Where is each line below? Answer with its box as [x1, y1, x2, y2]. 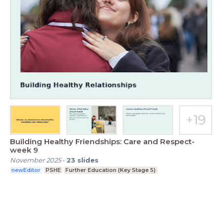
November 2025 [10, 156, 61, 165]
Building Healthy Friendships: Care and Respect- [10, 137, 195, 147]
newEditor [11, 166, 41, 174]
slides [77, 156, 99, 165]
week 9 [10, 145, 38, 155]
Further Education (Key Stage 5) [65, 166, 156, 174]
